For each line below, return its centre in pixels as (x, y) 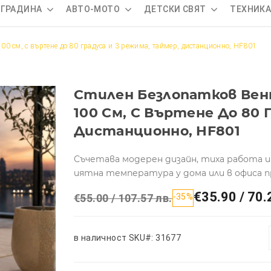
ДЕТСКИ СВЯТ (175, 9)
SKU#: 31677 (155, 237)
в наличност (100, 237)
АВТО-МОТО (93, 9)
